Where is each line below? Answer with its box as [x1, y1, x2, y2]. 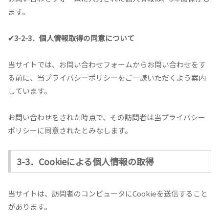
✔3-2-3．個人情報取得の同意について [8, 33, 134, 44]
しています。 [8, 86, 51, 96]
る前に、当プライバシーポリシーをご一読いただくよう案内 [8, 72, 206, 83]
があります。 [8, 201, 51, 212]
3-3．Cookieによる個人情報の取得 [16, 155, 154, 168]
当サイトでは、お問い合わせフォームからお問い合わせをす [8, 59, 206, 70]
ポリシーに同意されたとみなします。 [8, 125, 132, 136]
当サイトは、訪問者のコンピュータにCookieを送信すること [8, 188, 208, 199]
